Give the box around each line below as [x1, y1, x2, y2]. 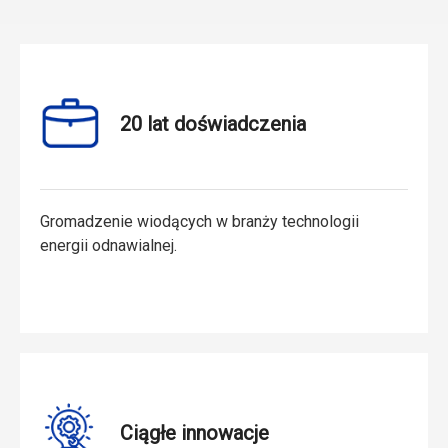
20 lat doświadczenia [120, 111, 306, 136]
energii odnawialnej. [40, 235, 177, 255]
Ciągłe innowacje [120, 420, 269, 445]
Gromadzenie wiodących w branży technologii [40, 211, 359, 231]
